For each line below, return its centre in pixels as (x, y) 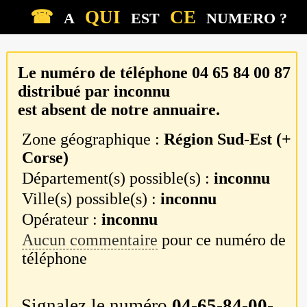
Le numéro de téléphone (105, 72)
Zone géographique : (93, 139)
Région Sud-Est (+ (228, 139)
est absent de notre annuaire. (119, 109)
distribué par (65, 91)
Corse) (46, 158)
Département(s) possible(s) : (118, 179)
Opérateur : (62, 220)
